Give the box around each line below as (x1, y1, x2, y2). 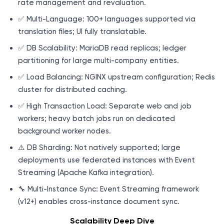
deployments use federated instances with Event (18, 155, 195, 165)
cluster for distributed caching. (18, 85, 127, 94)
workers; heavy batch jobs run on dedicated (18, 114, 175, 123)
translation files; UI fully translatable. (18, 27, 146, 36)
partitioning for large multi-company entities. (18, 56, 179, 65)
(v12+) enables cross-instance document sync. (18, 197, 179, 206)
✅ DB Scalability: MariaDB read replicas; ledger (18, 43, 186, 53)
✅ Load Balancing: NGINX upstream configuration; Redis (18, 72, 215, 82)
